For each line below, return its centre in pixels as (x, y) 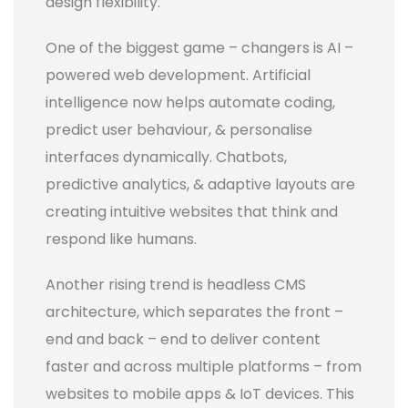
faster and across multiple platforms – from (204, 366)
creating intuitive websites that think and (192, 211)
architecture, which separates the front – (194, 311)
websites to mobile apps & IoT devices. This (200, 393)
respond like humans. (121, 239)
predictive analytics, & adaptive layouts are (200, 184)
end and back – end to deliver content (183, 339)
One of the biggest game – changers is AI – (199, 47)
